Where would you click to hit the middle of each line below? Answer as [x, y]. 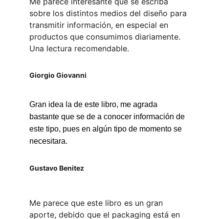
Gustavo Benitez [57, 168]
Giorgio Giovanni [58, 75]
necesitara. [48, 141]
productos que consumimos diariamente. [106, 37]
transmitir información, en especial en [100, 25]
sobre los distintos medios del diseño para [109, 13]
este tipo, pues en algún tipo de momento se [107, 129]
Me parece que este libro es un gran [97, 203]
